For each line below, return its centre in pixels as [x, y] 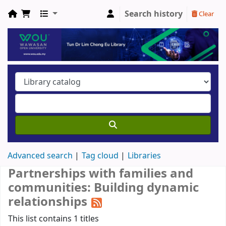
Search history [154, 14]
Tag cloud [100, 156]
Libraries [144, 156]
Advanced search [40, 156]
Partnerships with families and [101, 174]
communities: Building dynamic [103, 188]
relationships [49, 202]
